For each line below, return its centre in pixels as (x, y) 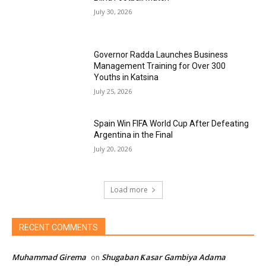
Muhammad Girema (49, 257)
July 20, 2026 (113, 149)
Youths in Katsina (126, 77)
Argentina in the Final (134, 135)
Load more (129, 189)
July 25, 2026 (113, 91)
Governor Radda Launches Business (161, 55)
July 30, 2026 (113, 11)
